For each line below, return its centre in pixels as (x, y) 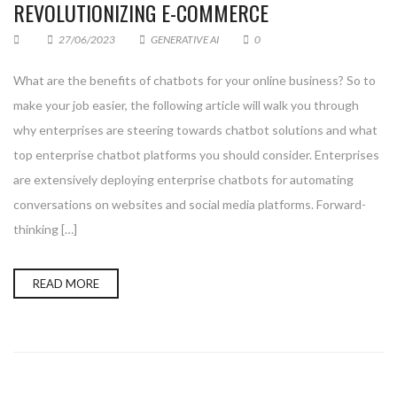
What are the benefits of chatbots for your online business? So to (195, 80)
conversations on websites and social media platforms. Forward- (190, 204)
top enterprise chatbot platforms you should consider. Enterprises (196, 155)
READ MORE (66, 284)
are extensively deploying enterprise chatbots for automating (183, 179)
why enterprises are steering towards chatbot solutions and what (195, 130)
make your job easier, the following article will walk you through (186, 105)
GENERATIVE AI (185, 39)
